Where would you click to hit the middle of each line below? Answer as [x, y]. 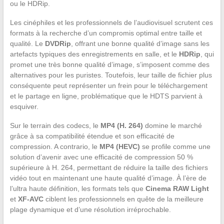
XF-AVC [30, 199]
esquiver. [24, 106]
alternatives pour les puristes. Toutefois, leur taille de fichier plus [111, 75]
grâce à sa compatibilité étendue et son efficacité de [92, 136]
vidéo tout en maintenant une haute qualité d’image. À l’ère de [108, 178]
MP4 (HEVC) [119, 146]
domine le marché [172, 125]
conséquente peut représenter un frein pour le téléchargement [108, 85]
